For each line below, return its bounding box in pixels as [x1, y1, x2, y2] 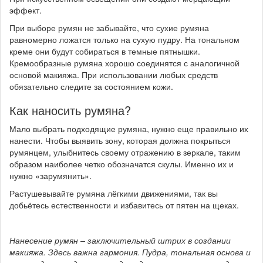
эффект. [9, 4, 42, 16]
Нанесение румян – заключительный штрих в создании [9, 234, 231, 246]
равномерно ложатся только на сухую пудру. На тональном [9, 33, 240, 45]
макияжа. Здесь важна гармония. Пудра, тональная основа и [9, 246, 251, 258]
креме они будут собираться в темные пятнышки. [9, 45, 200, 57]
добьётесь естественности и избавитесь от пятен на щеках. [9, 199, 239, 211]
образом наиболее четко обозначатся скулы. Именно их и [9, 158, 234, 170]
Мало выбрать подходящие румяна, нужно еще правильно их [9, 123, 248, 134]
